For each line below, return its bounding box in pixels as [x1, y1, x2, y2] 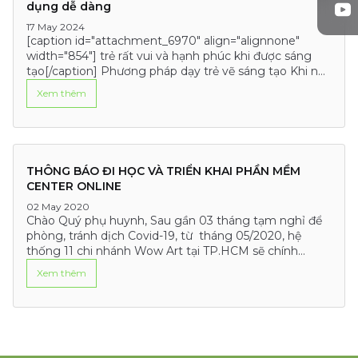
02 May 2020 [26, 201, 89, 213]
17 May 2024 [26, 21, 85, 33]
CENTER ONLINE [26, 179, 121, 193]
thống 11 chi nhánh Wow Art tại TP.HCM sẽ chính [26, 244, 298, 258]
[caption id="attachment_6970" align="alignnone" [26, 34, 300, 48]
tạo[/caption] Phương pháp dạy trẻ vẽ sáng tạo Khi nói [26, 64, 328, 78]
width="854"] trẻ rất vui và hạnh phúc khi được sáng [26, 49, 312, 63]
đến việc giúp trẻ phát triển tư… [26, 79, 197, 93]
